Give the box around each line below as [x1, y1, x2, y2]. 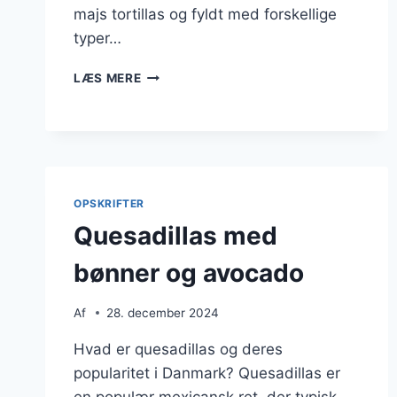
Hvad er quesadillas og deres [74, 339, 283, 358]
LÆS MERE [74, 71, 142, 86]
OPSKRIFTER [74, 197, 144, 211]
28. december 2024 [106, 305, 220, 320]
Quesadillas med [74, 221, 277, 251]
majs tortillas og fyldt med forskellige [74, 5, 337, 24]
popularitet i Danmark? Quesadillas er [74, 363, 340, 382]
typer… [74, 29, 121, 48]
